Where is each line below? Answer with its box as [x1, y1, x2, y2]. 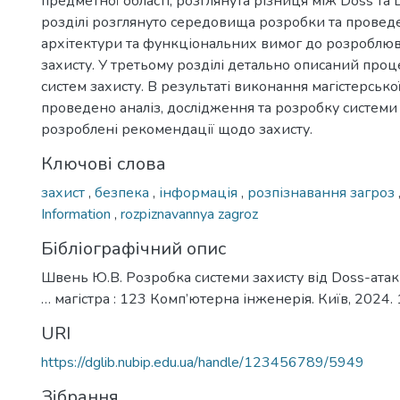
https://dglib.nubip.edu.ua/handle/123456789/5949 [41, 353, 364, 372]
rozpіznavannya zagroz [121, 204, 258, 224]
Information [41, 204, 114, 224]
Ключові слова [41, 152, 166, 176]
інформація [159, 183, 241, 203]
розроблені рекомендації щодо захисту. [41, 120, 312, 139]
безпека [95, 183, 153, 203]
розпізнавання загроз [247, 183, 398, 203]
